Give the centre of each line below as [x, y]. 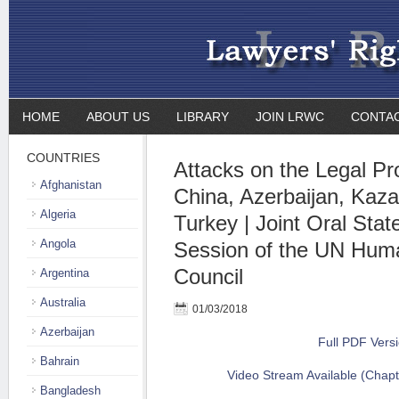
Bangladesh [70, 391]
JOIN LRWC [290, 117]
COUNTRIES [63, 158]
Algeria [58, 214]
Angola [58, 244]
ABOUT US [118, 117]
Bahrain [60, 361]
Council [208, 277]
